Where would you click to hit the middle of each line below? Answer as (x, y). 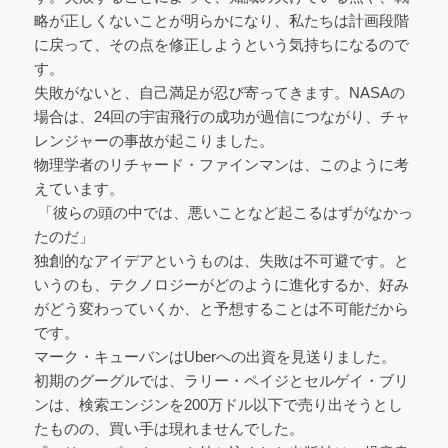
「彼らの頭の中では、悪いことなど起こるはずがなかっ (223, 212)
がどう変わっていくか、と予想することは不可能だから (221, 308)
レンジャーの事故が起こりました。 (153, 140)
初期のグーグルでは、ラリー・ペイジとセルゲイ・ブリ (221, 380)
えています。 (78, 188)
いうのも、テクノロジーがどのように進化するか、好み (221, 284)
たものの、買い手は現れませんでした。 (168, 428)
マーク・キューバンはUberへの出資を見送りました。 (214, 356)
